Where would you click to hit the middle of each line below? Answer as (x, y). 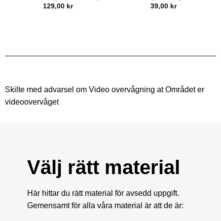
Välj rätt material (104, 167)
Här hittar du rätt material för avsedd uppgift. (103, 193)
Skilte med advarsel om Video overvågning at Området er (105, 89)
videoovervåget (32, 102)
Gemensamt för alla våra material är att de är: (105, 206)
